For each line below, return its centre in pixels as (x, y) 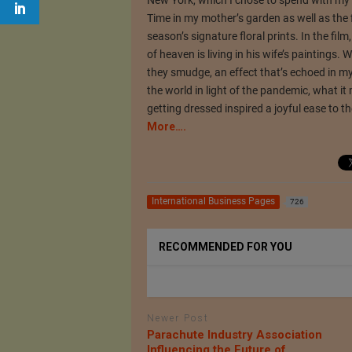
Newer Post (178, 319)
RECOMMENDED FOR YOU (225, 247)
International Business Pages (213, 202)
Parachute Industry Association (234, 334)
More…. (166, 126)
